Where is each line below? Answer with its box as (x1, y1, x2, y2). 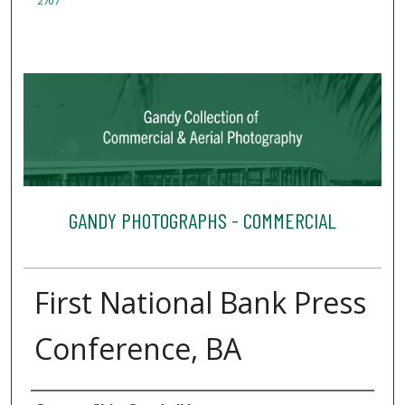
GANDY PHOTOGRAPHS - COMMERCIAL (68, 206, 336, 233)
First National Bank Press (33, 283, 366, 323)
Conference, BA (33, 329, 241, 369)
